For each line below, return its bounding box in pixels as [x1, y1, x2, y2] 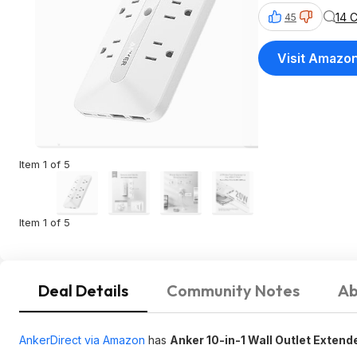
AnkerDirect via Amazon [19, 333, 145, 347]
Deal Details [38, 280, 128, 300]
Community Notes [167, 280, 300, 300]
